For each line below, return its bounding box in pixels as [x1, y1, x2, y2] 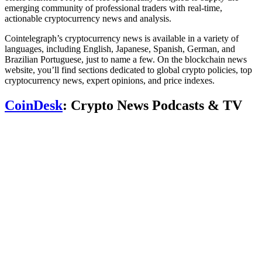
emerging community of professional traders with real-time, [5, 2, 222, 13]
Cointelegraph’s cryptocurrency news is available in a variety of [5, 33, 239, 43]
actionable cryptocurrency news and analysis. [5, 13, 171, 23]
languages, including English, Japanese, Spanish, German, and [5, 43, 235, 54]
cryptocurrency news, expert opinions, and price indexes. [5, 75, 219, 85]
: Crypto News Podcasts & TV [63, 97, 242, 113]
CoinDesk [5, 97, 63, 113]
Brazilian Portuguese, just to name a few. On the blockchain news [5, 54, 247, 64]
